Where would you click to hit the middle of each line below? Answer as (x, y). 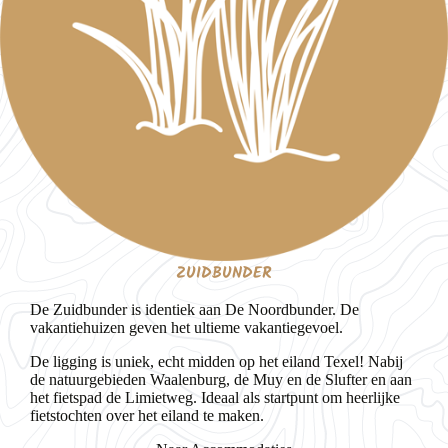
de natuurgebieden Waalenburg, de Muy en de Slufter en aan (221, 379)
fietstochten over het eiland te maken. (147, 415)
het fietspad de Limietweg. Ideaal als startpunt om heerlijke (215, 397)
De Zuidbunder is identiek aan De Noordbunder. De (194, 309)
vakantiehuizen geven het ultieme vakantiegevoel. (186, 327)
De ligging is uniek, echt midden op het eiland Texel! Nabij (216, 361)
